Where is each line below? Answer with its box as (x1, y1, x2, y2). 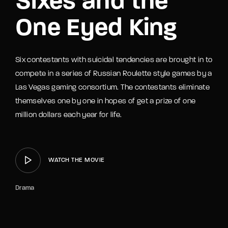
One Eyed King (15, 16, 177, 41)
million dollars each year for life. (15, 111, 122, 119)
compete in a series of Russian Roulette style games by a (15, 70, 212, 78)
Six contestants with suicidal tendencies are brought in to (15, 56, 213, 64)
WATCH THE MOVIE (48, 157, 105, 163)
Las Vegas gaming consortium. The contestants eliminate (15, 83, 210, 92)
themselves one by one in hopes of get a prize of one (15, 97, 196, 105)
